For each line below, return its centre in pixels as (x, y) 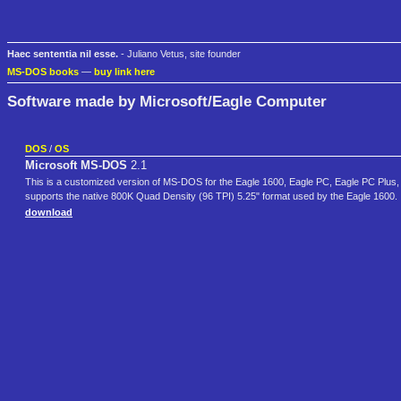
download (49, 213)
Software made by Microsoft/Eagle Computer (167, 101)
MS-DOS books (43, 72)
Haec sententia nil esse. (63, 54)
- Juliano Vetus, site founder (179, 54)
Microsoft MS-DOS (76, 166)
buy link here (124, 72)
